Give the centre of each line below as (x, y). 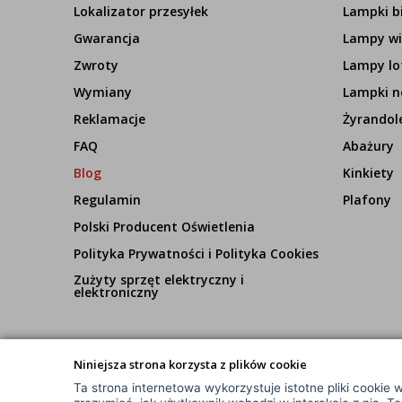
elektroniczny (116, 292)
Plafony (367, 200)
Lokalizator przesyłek (141, 11)
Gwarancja (107, 38)
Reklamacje (109, 119)
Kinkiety (368, 173)
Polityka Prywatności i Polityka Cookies (196, 253)
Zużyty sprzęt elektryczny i (159, 280)
